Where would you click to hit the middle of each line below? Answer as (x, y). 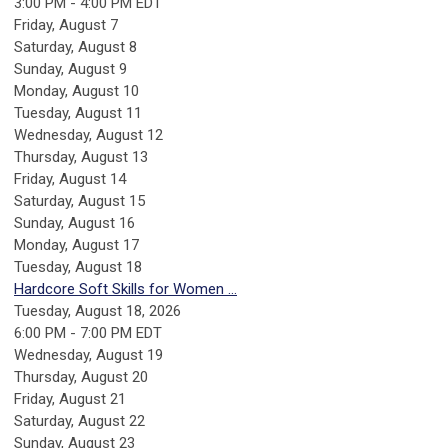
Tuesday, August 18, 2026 (97, 310)
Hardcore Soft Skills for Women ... (125, 288)
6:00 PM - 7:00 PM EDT (88, 332)
